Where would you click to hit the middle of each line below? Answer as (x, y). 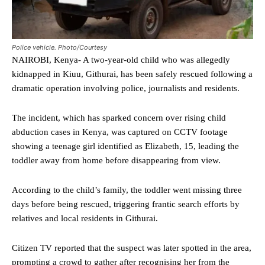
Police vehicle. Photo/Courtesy (59, 47)
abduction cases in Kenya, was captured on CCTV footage (120, 132)
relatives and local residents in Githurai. (85, 218)
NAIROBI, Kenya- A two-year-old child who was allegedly (121, 59)
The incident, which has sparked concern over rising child (119, 117)
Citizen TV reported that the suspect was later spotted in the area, (132, 248)
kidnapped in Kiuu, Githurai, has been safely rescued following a (132, 74)
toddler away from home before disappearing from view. (116, 160)
